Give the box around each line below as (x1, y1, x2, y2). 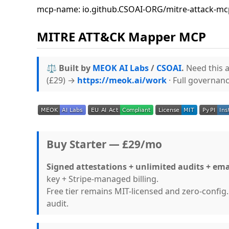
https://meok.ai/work (77, 74, 167, 86)
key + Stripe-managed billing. (47, 173, 158, 185)
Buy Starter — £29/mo (47, 136, 162, 151)
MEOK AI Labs (93, 62, 149, 74)
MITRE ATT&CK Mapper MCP (37, 28, 206, 45)
